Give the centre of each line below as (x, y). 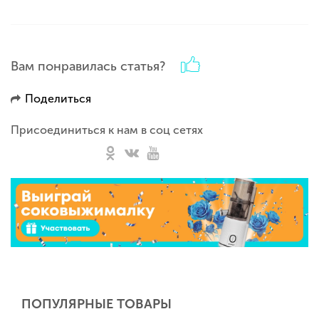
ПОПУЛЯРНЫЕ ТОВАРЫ (96, 304)
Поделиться (58, 99)
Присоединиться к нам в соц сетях (107, 130)
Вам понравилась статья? (88, 67)
